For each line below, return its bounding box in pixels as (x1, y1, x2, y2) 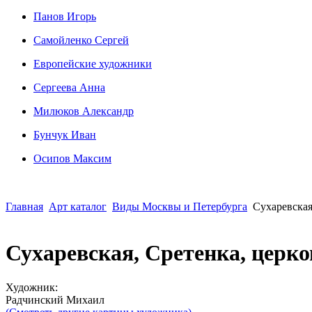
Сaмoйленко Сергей (33, 34, 129, 46)
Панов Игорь (33, 10, 96, 22)
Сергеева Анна (33, 81, 105, 93)
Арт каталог (49, 201, 107, 212)
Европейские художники (33, 58, 152, 70)
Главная (6, 201, 43, 212)
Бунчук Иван (33, 129, 96, 141)
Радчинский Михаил (6, 293, 104, 306)
